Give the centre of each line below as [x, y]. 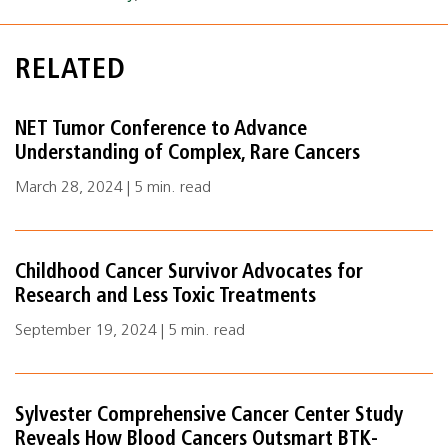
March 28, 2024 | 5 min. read [113, 188]
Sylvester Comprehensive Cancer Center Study [209, 416]
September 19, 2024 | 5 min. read [130, 331]
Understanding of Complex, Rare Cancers [187, 154]
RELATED [70, 71]
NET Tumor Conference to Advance [161, 130]
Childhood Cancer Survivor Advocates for [189, 273]
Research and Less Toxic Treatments [165, 297]
